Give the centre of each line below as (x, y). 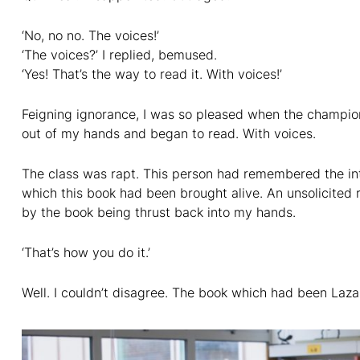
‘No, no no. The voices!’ (90, 35)
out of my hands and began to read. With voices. (169, 133)
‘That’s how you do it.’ (86, 252)
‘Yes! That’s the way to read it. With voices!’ (152, 74)
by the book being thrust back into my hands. (159, 212)
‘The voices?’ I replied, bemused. (119, 54)
